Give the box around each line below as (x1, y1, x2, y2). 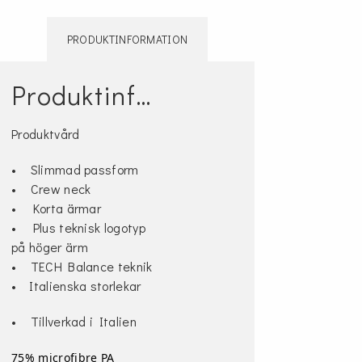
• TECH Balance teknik (11, 258, 153, 275)
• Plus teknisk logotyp (11, 219, 146, 236)
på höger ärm (11, 238, 88, 255)
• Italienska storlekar (11, 277, 145, 294)
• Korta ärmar (11, 200, 102, 217)
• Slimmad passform (11, 161, 139, 178)
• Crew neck (11, 180, 91, 197)
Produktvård (11, 125, 80, 142)
